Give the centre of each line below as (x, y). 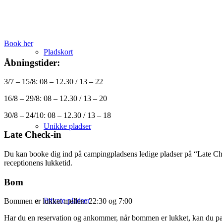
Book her (19, 44)
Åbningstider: (32, 62)
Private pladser (67, 200)
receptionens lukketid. (38, 163)
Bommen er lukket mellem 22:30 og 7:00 (68, 201)
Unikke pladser (67, 126)
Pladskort (58, 52)
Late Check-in (33, 135)
